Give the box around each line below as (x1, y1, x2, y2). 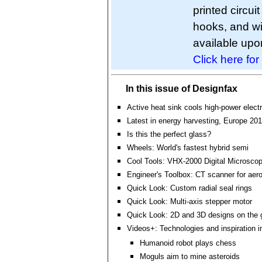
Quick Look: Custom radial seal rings (127, 184, 252, 192)
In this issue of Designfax (126, 84, 237, 94)
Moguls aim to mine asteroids (140, 252, 240, 261)
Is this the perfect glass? (127, 130, 211, 139)
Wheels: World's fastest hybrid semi (127, 143, 249, 152)
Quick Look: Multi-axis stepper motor (127, 197, 252, 206)
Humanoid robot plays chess (140, 239, 236, 247)
